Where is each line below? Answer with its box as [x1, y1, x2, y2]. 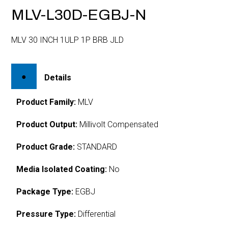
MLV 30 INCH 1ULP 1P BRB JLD [11, 35, 124, 45]
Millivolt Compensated [77, 119, 159, 129]
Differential [76, 209, 116, 219]
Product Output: [16, 119, 78, 129]
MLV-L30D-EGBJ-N [11, 7, 147, 23]
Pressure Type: [16, 209, 76, 219]
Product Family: [16, 97, 76, 107]
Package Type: [16, 186, 74, 196]
